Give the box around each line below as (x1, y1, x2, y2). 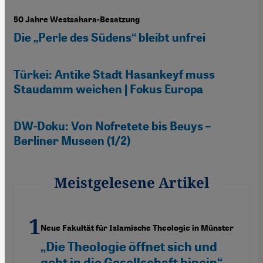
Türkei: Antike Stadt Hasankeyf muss (14, 67, 215, 82)
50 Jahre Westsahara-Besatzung (14, 14, 140, 25)
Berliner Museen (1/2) (14, 133, 130, 148)
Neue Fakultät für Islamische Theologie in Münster (41, 222, 234, 233)
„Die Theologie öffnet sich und (41, 238, 217, 255)
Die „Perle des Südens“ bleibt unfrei (14, 30, 205, 45)
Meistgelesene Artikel (54, 172, 209, 192)
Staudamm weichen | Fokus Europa (14, 82, 203, 96)
